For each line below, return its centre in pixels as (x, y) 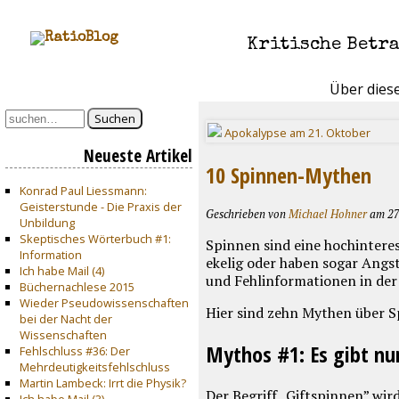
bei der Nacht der (65, 318)
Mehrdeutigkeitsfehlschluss (94, 366)
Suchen (115, 118)
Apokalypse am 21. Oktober (297, 132)
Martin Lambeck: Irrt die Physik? (102, 383)
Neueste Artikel (138, 155)
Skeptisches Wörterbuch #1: (95, 238)
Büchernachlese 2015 (77, 286)
